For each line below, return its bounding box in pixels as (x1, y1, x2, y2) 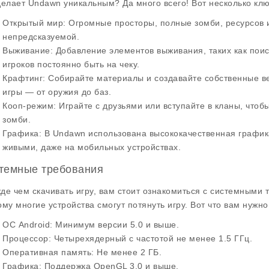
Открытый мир (2, 18, 63, 28)
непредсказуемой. (2, 32, 79, 41)
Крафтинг (2, 73, 43, 83)
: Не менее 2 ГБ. (91, 247, 162, 257)
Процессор (2, 234, 49, 243)
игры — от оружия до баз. (2, 87, 111, 97)
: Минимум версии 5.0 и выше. (50, 220, 179, 229)
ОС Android (2, 220, 50, 229)
